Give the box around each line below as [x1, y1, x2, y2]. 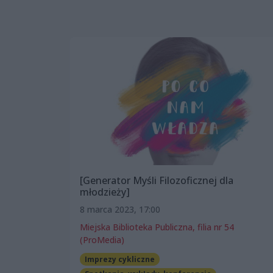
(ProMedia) [80, 233, 124, 246]
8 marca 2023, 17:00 [80, 203, 160, 215]
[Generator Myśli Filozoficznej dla [80, 173, 233, 187]
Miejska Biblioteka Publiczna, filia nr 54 [80, 221, 234, 233]
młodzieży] [80, 185, 130, 199]
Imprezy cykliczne [84, 253, 155, 264]
